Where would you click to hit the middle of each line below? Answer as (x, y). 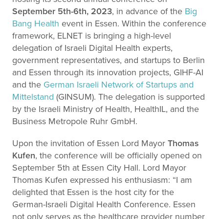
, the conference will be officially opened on (119, 155)
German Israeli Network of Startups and (119, 85)
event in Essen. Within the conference (133, 23)
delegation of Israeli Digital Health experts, (92, 48)
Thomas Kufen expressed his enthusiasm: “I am (102, 180)
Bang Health (36, 23)
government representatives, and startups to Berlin (109, 60)
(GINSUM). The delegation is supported (129, 97)
